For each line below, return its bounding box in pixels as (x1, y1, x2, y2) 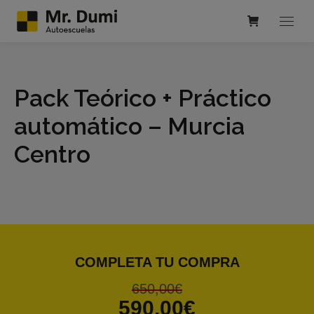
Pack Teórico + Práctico (14, 84, 271, 112)
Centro (14, 140, 90, 168)
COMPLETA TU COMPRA (74, 254, 240, 270)
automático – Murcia (14, 112, 245, 140)
